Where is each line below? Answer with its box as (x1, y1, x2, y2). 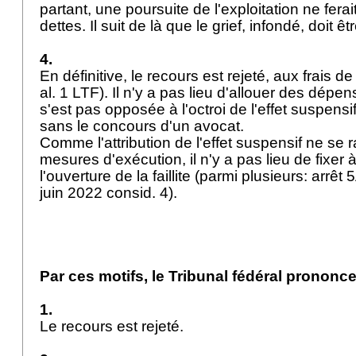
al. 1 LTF (40, 84, 99, 101)
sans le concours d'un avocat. (40, 118, 248, 134)
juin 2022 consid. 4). (40, 184, 181, 201)
